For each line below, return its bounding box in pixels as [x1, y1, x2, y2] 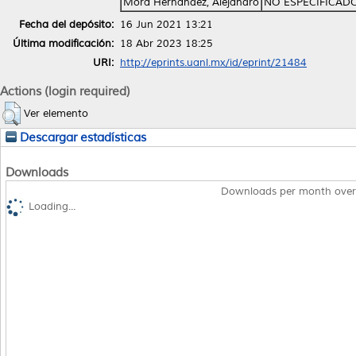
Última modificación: [13, 37, 114, 50]
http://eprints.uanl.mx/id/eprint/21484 [120, 56, 307, 69]
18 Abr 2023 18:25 [120, 37, 213, 50]
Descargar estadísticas [17, 130, 146, 145]
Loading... [29, 200, 75, 214]
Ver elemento [24, 106, 88, 120]
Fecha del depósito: [19, 17, 114, 31]
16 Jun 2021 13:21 [120, 17, 213, 31]
